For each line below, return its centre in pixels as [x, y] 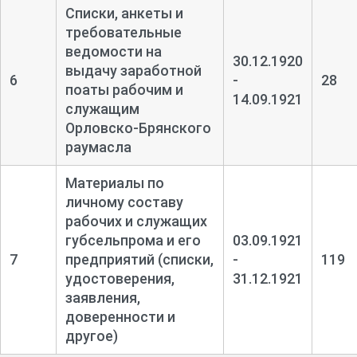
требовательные [123, 33]
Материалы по [114, 183]
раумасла [98, 147]
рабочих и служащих [136, 222]
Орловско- [102, 128]
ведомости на [113, 52]
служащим [102, 109]
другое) [91, 336]
